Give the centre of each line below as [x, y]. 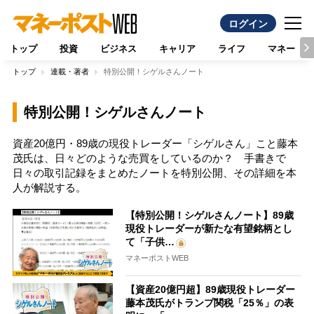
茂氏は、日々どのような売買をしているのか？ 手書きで [149, 158]
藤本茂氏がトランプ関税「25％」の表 [210, 302]
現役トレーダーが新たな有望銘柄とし [209, 228]
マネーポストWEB [157, 258]
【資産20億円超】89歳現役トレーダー [211, 289]
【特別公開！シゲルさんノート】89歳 [210, 215]
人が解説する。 [49, 187]
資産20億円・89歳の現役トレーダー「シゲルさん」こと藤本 [155, 143]
